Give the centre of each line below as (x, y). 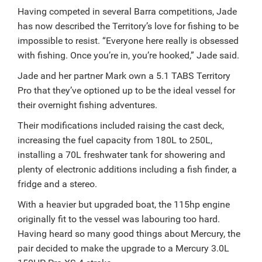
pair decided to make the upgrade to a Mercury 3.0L (123, 248)
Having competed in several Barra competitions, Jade (127, 11)
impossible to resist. (59, 40)
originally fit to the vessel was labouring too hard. (119, 219)
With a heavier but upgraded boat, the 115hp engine (124, 204)
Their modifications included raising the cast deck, (121, 125)
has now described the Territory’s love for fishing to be (128, 26)
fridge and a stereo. (57, 184)
